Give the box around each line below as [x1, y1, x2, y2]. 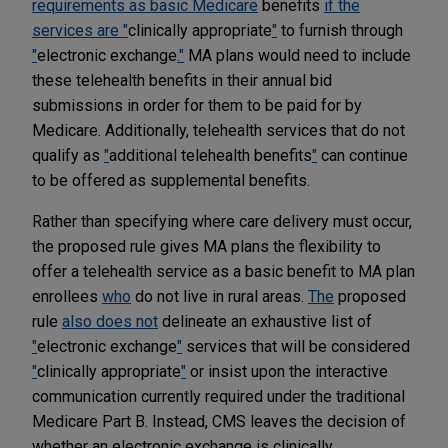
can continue [317, 145, 408, 165]
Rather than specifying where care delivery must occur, [32, 211, 412, 231]
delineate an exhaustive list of [158, 311, 372, 331]
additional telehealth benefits [109, 145, 312, 165]
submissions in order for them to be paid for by [32, 95, 362, 115]
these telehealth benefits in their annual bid [32, 70, 332, 90]
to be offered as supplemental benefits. [32, 170, 310, 190]
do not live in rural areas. [131, 286, 308, 306]
